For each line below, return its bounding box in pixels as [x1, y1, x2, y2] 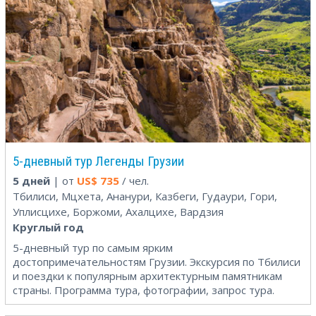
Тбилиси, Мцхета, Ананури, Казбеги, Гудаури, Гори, [13, 188, 277, 203]
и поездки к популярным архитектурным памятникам [13, 268, 282, 283]
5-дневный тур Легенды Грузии [13, 152, 184, 169]
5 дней [13, 173, 50, 188]
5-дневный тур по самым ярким [13, 240, 173, 255]
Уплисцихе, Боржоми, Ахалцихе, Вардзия [13, 204, 224, 219]
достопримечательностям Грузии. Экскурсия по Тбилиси [13, 254, 300, 269]
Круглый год [13, 219, 84, 234]
